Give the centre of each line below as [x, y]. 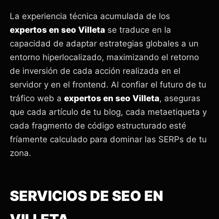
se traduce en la [138, 30]
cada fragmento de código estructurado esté [98, 126]
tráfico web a [37, 99]
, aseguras [180, 99]
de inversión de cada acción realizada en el [95, 71]
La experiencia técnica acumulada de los [90, 16]
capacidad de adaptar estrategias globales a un [104, 44]
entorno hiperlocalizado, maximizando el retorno [104, 57]
